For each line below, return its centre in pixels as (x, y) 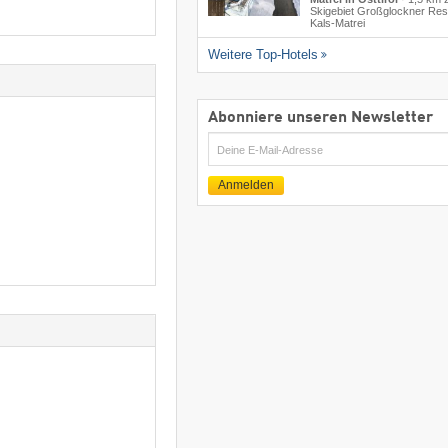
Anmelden (245, 185)
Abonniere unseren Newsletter (320, 118)
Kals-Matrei (337, 23)
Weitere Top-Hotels (262, 55)
